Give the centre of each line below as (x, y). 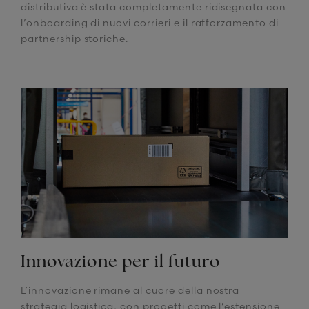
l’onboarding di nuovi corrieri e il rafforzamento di (150, 23)
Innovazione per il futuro (121, 263)
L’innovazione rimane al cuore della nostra (130, 291)
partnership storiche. (75, 39)
